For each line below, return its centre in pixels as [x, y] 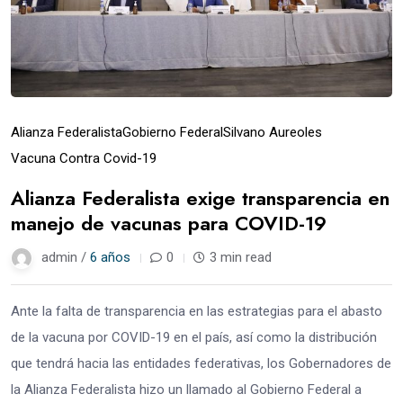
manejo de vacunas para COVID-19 [169, 223]
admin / [66, 257]
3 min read [241, 257]
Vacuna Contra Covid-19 [84, 158]
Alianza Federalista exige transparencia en [200, 197]
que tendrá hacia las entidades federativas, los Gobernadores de [201, 363]
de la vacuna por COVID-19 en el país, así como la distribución [194, 337]
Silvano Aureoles [273, 132]
